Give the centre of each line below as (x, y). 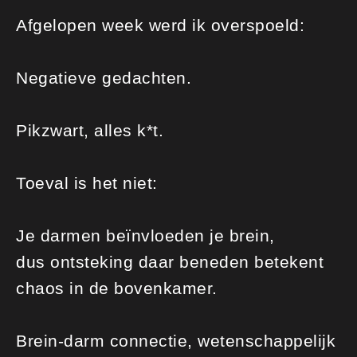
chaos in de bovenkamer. (117, 288)
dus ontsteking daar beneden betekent (170, 262)
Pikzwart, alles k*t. (90, 130)
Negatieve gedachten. (104, 78)
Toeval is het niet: (87, 183)
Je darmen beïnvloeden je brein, (145, 235)
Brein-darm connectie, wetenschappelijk (176, 341)
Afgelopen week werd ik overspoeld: (160, 25)
